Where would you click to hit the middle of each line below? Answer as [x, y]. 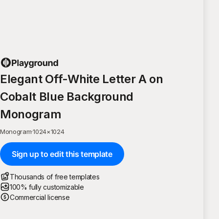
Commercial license [40, 197]
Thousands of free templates [55, 176]
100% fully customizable [47, 187]
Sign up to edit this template [62, 154]
